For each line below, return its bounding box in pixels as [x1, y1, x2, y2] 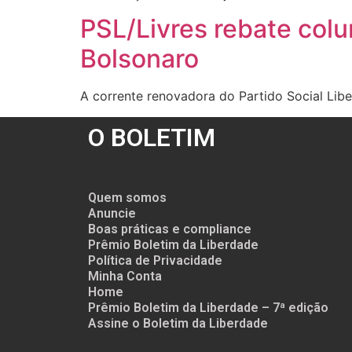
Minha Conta [88, 268, 162, 284]
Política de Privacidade [88, 252, 222, 268]
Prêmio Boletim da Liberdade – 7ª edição [88, 299, 328, 315]
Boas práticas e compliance [88, 221, 251, 236]
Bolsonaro [80, 43, 199, 75]
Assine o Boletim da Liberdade [88, 315, 268, 331]
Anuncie [88, 205, 136, 221]
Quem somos [88, 189, 167, 205]
